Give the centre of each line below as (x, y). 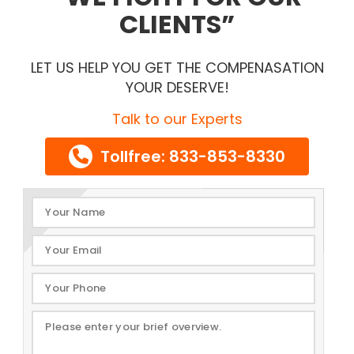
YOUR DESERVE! (177, 87)
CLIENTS (170, 24)
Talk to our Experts (177, 119)
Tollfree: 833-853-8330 (191, 156)
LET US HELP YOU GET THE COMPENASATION (177, 68)
